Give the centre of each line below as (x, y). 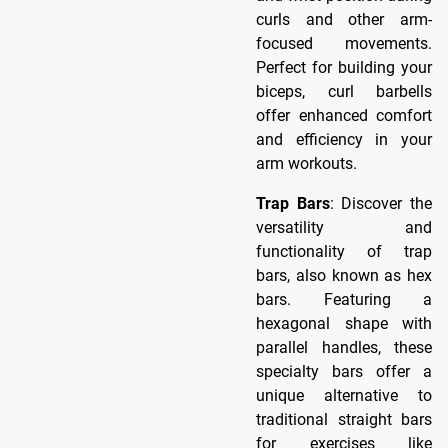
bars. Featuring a (344, 299)
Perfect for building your (344, 67)
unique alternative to (344, 395)
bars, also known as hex (344, 275)
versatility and (344, 227)
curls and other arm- (344, 19)
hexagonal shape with (344, 323)
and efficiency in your (344, 139)
